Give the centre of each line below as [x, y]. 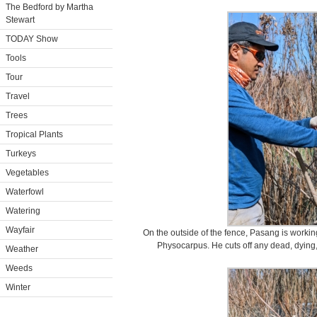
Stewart [20, 20]
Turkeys [21, 154]
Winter [18, 287]
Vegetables [27, 173]
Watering [23, 211]
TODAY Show [32, 39]
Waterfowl [25, 192]
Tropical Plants [34, 134]
